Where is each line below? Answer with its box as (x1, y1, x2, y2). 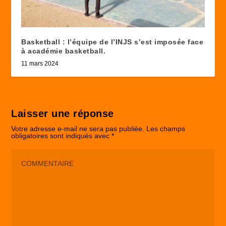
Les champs (146, 125, 186, 133)
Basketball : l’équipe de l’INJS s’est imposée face (21, 38, 204, 46)
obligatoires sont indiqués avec (11, 132, 112, 140)
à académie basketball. (21, 47, 106, 55)
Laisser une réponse (11, 108, 114, 120)
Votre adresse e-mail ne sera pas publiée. (11, 125, 145, 133)
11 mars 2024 (21, 60, 59, 68)
